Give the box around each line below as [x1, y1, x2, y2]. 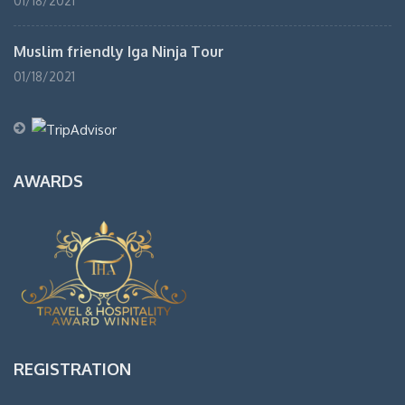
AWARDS [14, 170, 83, 191]
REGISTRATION [14, 358, 131, 379]
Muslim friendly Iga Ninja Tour [14, 42, 224, 61]
